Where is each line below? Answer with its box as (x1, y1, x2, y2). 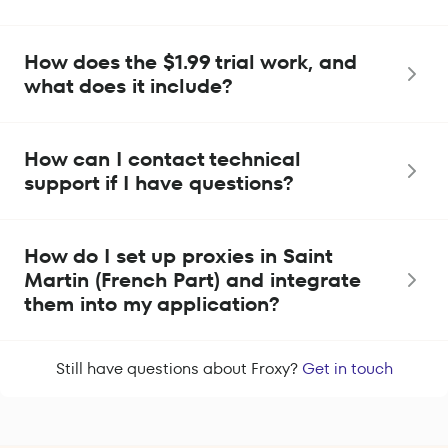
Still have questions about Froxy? (55, 357, 302, 381)
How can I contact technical (24, 145, 301, 174)
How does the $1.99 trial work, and (24, 48, 357, 77)
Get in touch (301, 357, 393, 381)
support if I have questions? (24, 169, 294, 198)
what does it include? (24, 72, 233, 101)
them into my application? (24, 290, 280, 319)
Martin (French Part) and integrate (24, 266, 361, 295)
